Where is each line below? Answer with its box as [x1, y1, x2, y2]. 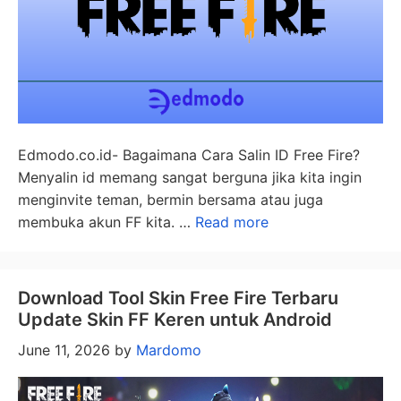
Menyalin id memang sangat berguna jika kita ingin [18, 167, 362, 186]
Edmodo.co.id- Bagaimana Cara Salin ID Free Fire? [18, 145, 360, 164]
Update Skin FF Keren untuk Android [18, 308, 332, 330]
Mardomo [136, 340, 201, 359]
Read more [195, 212, 269, 231]
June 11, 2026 [18, 340, 110, 359]
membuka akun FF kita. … [18, 212, 195, 231]
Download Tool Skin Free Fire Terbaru [18, 286, 338, 309]
